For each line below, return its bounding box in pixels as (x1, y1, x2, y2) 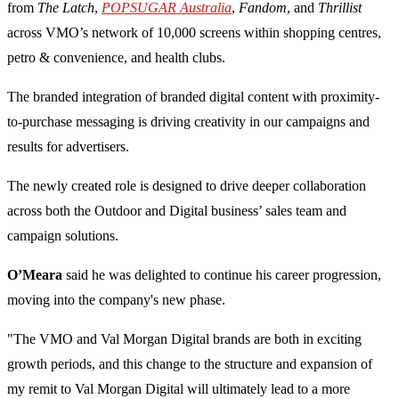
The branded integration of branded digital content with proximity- (7, 89, 379, 105)
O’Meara (7, 267, 66, 283)
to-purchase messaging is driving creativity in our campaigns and (7, 114, 370, 130)
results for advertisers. (7, 139, 129, 155)
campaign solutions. (7, 228, 118, 244)
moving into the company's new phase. (7, 292, 225, 308)
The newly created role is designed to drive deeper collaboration (7, 178, 366, 194)
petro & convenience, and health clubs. (7, 50, 225, 66)
